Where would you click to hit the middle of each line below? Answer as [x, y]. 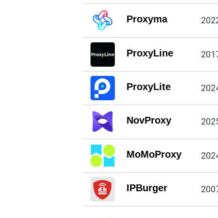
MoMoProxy [154, 154]
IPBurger [147, 188]
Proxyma [147, 19]
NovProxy [149, 120]
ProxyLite [148, 87]
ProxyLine [150, 53]
